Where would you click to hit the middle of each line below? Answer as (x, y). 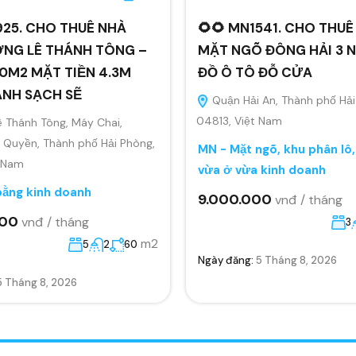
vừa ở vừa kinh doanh (262, 170)
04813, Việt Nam (239, 120)
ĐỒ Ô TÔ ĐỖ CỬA (255, 72)
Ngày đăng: (227, 260)
